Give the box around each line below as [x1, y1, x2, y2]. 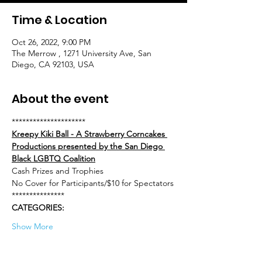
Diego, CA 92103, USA [12, 59, 94, 70]
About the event [12, 91, 109, 107]
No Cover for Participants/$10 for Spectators [12, 178, 174, 188]
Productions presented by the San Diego [12, 141, 165, 151]
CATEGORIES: [12, 202, 64, 213]
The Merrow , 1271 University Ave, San [12, 48, 151, 58]
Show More [12, 221, 53, 232]
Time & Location [12, 12, 107, 28]
